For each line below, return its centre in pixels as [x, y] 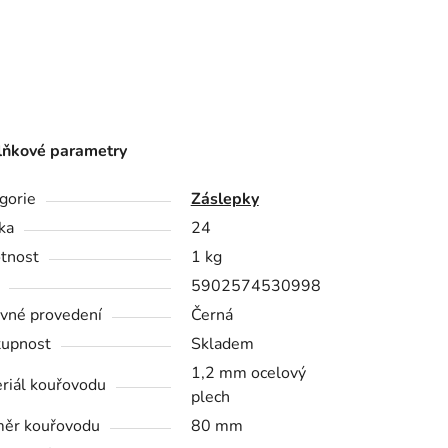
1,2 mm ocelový [248, 372]
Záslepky [224, 198]
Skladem [222, 343]
